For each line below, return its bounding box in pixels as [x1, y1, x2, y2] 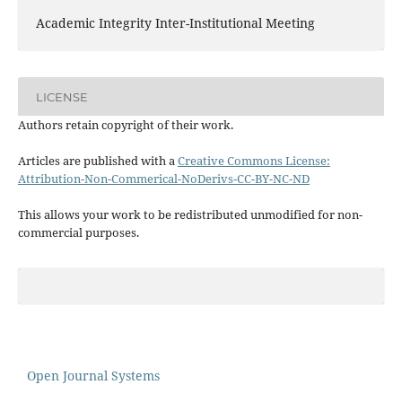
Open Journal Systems [27, 367, 160, 385]
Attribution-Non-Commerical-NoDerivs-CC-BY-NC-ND [17, 170, 310, 188]
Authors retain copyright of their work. [17, 117, 233, 134]
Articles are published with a [17, 153, 178, 170]
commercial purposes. [17, 224, 139, 241]
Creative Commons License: [177, 153, 330, 170]
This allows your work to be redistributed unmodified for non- [17, 206, 363, 223]
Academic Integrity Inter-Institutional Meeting [35, 14, 315, 32]
